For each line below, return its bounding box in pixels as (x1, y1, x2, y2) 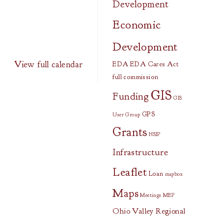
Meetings (140, 192, 162, 198)
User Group (112, 111, 140, 118)
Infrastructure (112, 146, 168, 158)
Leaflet (112, 165, 147, 179)
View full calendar (14, 59, 83, 70)
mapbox (165, 171, 183, 177)
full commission (112, 73, 159, 81)
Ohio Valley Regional (112, 206, 186, 216)
